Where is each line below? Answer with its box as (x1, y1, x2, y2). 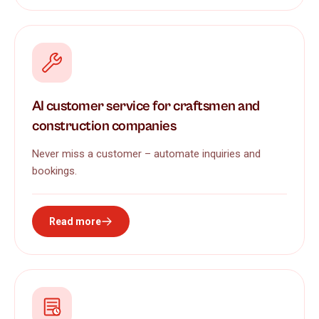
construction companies (32, 117, 176, 135)
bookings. (32, 164, 77, 177)
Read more (49, 215, 101, 227)
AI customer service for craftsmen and (32, 98, 260, 115)
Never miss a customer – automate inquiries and (32, 147, 261, 160)
